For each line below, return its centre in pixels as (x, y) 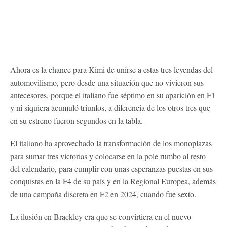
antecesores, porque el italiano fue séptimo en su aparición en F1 (113, 95)
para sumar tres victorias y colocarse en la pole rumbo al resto (108, 156)
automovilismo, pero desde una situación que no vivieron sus (107, 82)
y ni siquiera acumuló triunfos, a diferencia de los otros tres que (110, 107)
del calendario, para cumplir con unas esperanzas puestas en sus (111, 168)
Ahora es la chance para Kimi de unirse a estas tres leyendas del (111, 69)
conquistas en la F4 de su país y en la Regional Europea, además (113, 181)
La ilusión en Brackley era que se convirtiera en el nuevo (101, 216)
